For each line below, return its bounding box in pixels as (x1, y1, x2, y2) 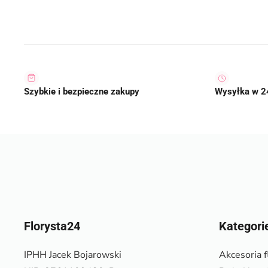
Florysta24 (24, 219, 80, 234)
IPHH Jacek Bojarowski (24, 248, 121, 262)
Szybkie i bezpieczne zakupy (24, 86, 139, 98)
